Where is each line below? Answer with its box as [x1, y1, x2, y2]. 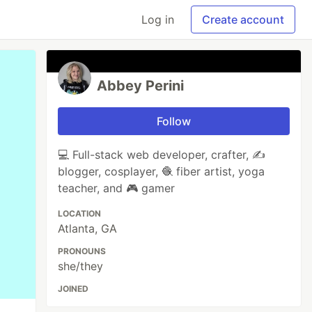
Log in [141, 13, 174, 26]
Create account [202, 13, 284, 26]
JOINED [58, 283, 89, 294]
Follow [157, 114, 192, 128]
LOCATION [58, 208, 102, 219]
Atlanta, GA [58, 221, 118, 235]
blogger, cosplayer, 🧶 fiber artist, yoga [58, 164, 265, 178]
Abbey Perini [97, 77, 185, 94]
